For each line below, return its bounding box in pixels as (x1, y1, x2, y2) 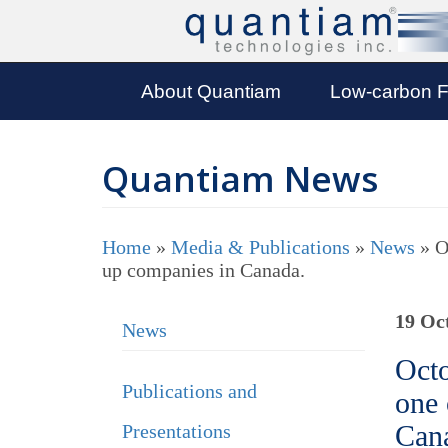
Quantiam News (102, 155, 378, 202)
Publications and (122, 380, 257, 402)
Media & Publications (171, 236, 350, 258)
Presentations (122, 420, 231, 442)
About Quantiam (141, 81, 281, 102)
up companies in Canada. (102, 259, 305, 281)
